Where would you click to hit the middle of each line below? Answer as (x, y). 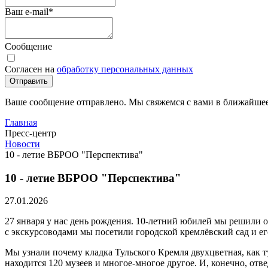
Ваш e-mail (27, 12)
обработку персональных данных (125, 69)
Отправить (29, 81)
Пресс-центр (31, 133)
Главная (21, 122)
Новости (22, 144)
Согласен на (31, 69)
